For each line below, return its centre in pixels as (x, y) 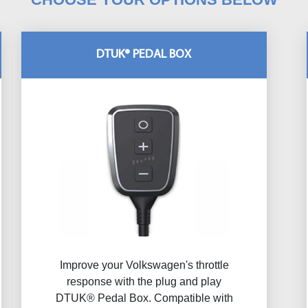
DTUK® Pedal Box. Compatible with (144, 298)
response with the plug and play (144, 282)
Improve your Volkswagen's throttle (144, 265)
